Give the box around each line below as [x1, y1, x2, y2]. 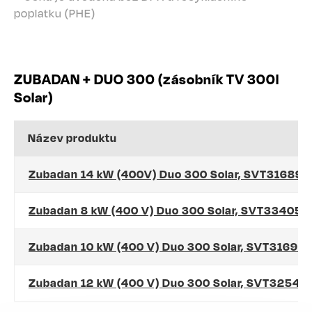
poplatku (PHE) [14, 6, 95, 20]
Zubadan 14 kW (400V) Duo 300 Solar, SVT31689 [29, 167, 303, 181]
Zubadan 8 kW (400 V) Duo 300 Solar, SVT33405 [29, 203, 302, 217]
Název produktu [28, 131, 117, 145]
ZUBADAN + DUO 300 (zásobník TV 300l [14, 70, 279, 88]
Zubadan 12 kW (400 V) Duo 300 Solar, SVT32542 [29, 276, 308, 290]
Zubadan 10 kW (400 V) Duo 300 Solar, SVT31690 [29, 240, 306, 253]
